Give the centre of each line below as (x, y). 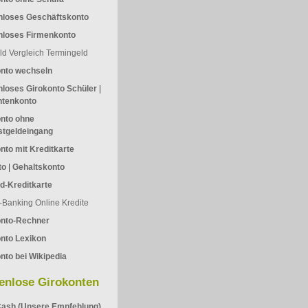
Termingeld (67, 53)
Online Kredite (62, 203)
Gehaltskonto (38, 167)
